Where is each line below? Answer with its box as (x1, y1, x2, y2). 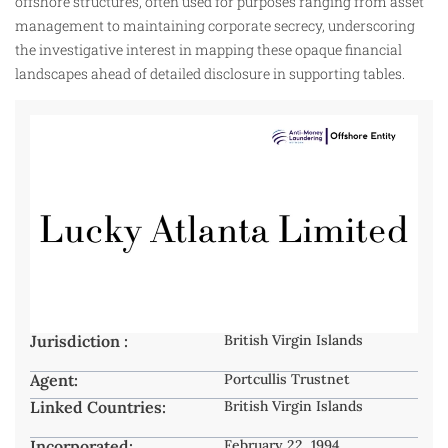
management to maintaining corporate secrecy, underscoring (15, 15, 415, 35)
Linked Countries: (30, 396, 166, 417)
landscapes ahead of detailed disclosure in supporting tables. (15, 63, 405, 83)
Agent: (30, 369, 78, 390)
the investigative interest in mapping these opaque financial (15, 39, 402, 59)
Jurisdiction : (30, 330, 128, 351)
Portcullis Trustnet (224, 369, 350, 388)
